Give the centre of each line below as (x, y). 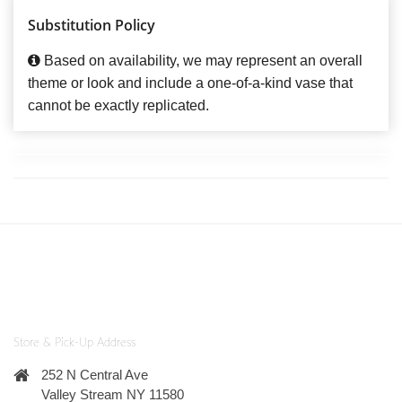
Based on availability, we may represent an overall (201, 60)
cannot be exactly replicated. (118, 105)
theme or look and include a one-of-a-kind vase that (190, 83)
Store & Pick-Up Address (74, 344)
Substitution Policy (92, 25)
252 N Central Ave (95, 374)
